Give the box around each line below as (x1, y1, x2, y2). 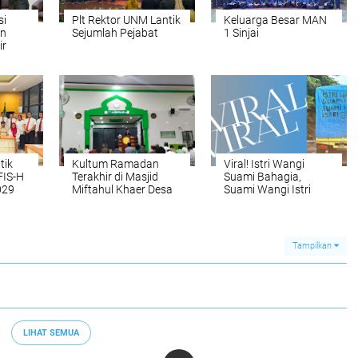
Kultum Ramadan (72, 157, 159, 171)
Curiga (224, 196, 257, 209)
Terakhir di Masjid (72, 170, 158, 184)
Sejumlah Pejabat (72, 26, 158, 40)
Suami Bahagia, (224, 170, 301, 184)
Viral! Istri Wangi (224, 157, 304, 171)
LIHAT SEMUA (23, 327, 79, 338)
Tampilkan (292, 241, 334, 252)
